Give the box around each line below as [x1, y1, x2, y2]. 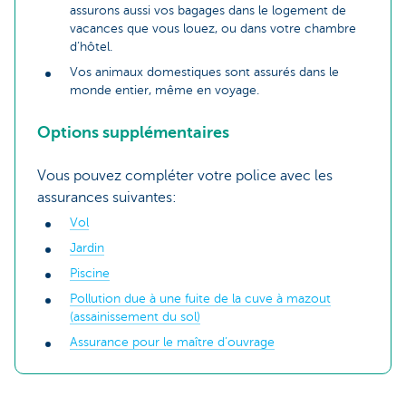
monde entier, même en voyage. [70, 82, 259, 97]
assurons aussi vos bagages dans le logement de [70, 3, 346, 17]
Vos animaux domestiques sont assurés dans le [70, 64, 339, 79]
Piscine [70, 266, 110, 280]
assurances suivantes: [37, 188, 177, 206]
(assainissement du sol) [70, 309, 200, 324]
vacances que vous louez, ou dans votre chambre [70, 21, 356, 35]
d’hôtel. [70, 39, 112, 53]
